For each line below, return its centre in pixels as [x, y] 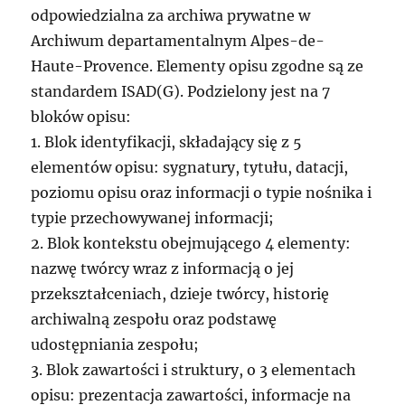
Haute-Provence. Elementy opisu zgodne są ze [198, 66]
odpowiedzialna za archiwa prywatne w [171, 16]
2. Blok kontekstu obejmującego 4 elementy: [191, 244]
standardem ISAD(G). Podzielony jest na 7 [181, 92]
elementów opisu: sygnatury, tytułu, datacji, [190, 168]
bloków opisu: [81, 117]
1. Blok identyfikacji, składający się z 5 [167, 142]
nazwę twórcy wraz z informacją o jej [163, 269]
